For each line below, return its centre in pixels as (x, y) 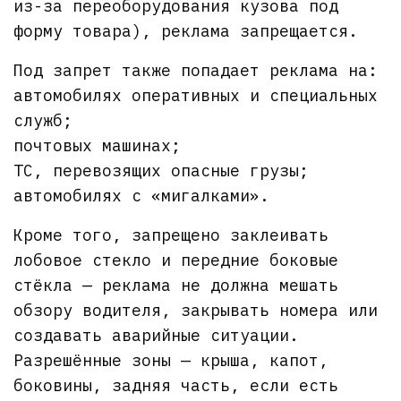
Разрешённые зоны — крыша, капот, (171, 360)
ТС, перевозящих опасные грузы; (162, 170)
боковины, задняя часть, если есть (176, 385)
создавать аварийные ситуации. (157, 335)
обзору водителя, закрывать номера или (196, 310)
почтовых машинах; (98, 145)
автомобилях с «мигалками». (142, 195)
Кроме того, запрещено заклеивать (171, 235)
